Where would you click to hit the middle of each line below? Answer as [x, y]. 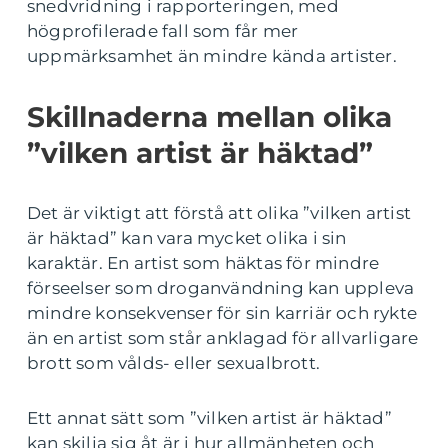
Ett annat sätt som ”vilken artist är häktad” [209, 418]
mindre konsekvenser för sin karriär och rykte [222, 313]
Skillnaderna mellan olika [209, 117]
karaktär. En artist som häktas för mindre [203, 263]
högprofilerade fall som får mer [163, 31]
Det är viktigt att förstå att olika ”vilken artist [219, 213]
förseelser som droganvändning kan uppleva [221, 288]
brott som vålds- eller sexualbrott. [173, 363]
